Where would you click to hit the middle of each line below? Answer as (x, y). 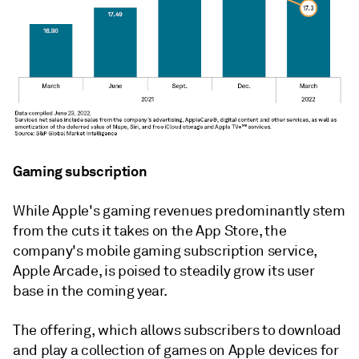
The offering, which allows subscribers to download (177, 330)
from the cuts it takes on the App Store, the (150, 230)
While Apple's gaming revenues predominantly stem (179, 210)
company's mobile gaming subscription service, (165, 250)
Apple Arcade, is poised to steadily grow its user (164, 270)
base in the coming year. (90, 290)
